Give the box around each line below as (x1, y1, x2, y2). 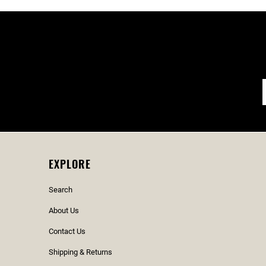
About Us (49, 206, 79, 215)
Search (49, 185, 72, 194)
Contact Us (49, 227, 85, 236)
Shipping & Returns (49, 248, 112, 256)
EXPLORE (49, 156, 91, 172)
